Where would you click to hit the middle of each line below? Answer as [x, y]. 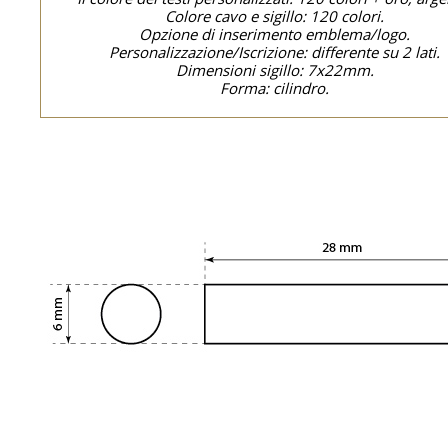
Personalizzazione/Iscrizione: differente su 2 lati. [275, 52]
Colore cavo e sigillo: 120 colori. [275, 16]
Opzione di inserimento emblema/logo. [275, 34]
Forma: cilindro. [275, 88]
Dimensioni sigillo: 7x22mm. [275, 70]
